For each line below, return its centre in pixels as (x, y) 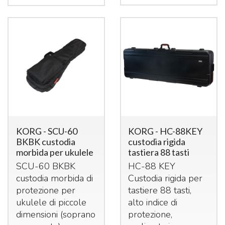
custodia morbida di (54, 178)
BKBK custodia (45, 141)
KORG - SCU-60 (46, 131)
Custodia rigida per (165, 178)
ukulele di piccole (51, 202)
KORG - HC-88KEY (165, 131)
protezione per (45, 190)
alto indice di (153, 202)
